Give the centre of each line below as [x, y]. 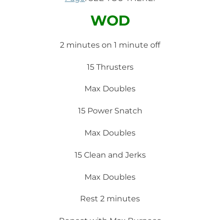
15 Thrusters [110, 67]
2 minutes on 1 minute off [110, 45]
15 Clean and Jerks [110, 155]
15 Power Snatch [110, 111]
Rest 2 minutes [110, 199]
